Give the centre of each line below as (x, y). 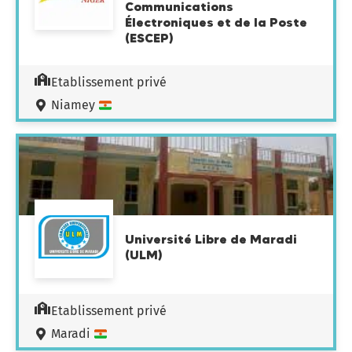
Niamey (75, 105)
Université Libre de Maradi (211, 239)
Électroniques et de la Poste (216, 22)
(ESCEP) (149, 38)
